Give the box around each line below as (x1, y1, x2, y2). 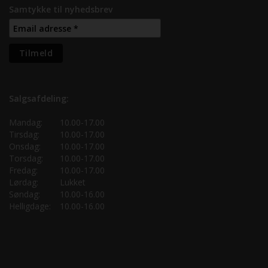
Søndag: (9, 188, 40, 200)
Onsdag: (9, 141, 41, 153)
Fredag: (9, 165, 38, 176)
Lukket (60, 176, 86, 188)
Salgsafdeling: (9, 93, 69, 105)
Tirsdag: (9, 129, 39, 141)
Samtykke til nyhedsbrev (9, 4, 112, 16)
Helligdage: (9, 200, 51, 212)
